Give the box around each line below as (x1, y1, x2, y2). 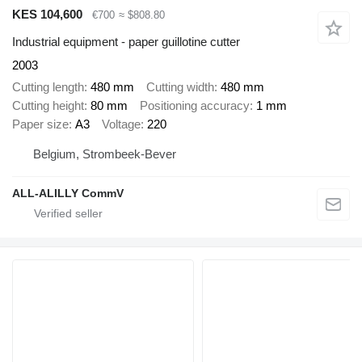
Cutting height (12, 98, 84, 112)
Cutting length (12, 79, 84, 94)
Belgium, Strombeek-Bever (33, 147, 176, 162)
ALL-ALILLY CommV (12, 187, 124, 200)
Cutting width (146, 79, 214, 94)
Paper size (12, 116, 69, 131)
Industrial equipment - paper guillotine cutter (12, 35, 240, 49)
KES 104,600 (12, 6, 82, 21)
